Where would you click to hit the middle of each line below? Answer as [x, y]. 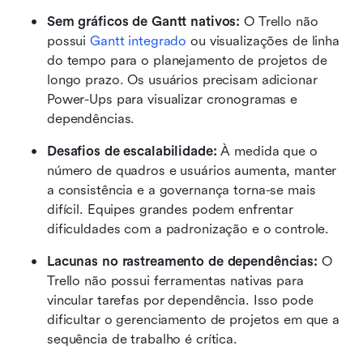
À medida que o [269, 151]
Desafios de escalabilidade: [134, 151]
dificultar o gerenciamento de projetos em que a [193, 319]
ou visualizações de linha [263, 41]
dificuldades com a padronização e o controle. [188, 228]
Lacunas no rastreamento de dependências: [182, 261]
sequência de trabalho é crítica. [142, 339]
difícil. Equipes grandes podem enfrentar [170, 209]
